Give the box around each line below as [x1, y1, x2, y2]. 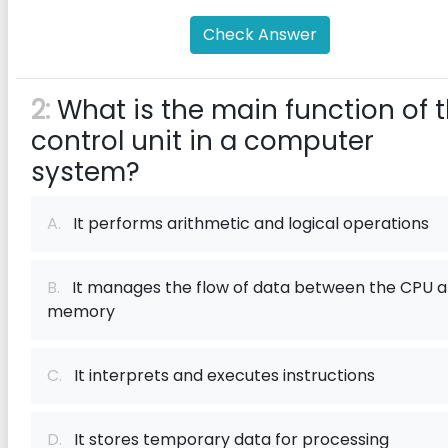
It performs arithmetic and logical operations [61, 212, 429, 235]
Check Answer [203, 23, 317, 46]
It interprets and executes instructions [62, 364, 375, 387]
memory [47, 300, 115, 323]
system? [31, 154, 140, 190]
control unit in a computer [31, 123, 374, 159]
